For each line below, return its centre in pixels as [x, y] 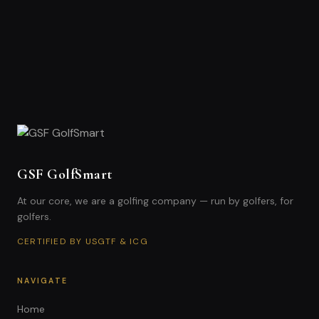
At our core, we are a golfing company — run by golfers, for [155, 201]
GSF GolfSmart [65, 174]
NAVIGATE [43, 281]
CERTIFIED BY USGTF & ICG [83, 241]
